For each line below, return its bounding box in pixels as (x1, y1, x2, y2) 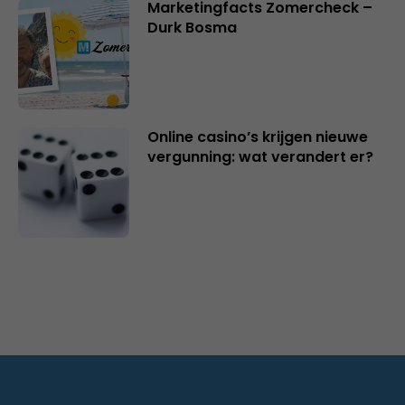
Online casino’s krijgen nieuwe (146, 126, 368, 147)
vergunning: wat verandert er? (146, 146, 373, 167)
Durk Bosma (146, 16, 237, 38)
